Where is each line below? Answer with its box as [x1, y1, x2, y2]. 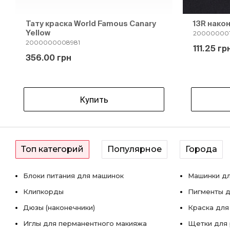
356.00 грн [26, 53, 71, 62]
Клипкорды [23, 187, 64, 196]
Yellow [26, 28, 50, 37]
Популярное [107, 144, 162, 154]
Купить [80, 94, 108, 104]
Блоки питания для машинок [23, 171, 124, 180]
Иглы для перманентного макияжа [23, 219, 147, 227]
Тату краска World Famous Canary [26, 19, 156, 28]
